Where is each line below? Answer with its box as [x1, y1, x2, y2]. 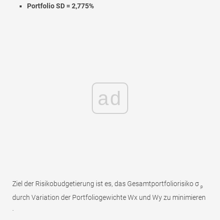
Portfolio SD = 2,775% [27, 1, 94, 10]
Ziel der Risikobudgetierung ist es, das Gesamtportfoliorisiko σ [12, 179, 200, 188]
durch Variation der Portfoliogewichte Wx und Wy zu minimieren [12, 193, 206, 201]
